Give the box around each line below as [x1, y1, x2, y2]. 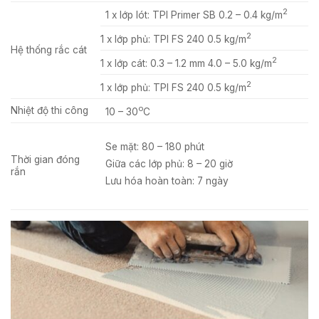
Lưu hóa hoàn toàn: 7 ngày [105, 174, 229, 187]
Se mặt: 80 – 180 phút [105, 140, 204, 152]
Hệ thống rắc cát [11, 43, 87, 56]
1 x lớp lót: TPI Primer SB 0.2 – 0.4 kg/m [105, 9, 283, 21]
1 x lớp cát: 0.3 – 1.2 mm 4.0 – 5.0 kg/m [100, 57, 272, 69]
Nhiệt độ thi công [11, 104, 88, 116]
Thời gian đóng [11, 153, 80, 165]
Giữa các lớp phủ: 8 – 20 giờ [105, 157, 233, 169]
